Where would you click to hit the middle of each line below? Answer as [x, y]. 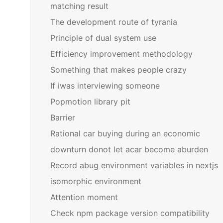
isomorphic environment [96, 181]
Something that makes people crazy [118, 70]
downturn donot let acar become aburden [129, 149]
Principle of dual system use [103, 38]
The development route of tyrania [113, 22]
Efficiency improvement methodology [121, 54]
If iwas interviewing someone [105, 86]
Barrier [62, 117]
